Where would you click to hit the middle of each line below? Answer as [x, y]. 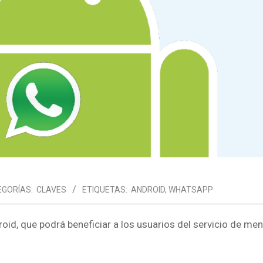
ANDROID [148, 189]
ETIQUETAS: [105, 189]
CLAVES [51, 189]
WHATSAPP [191, 189]
